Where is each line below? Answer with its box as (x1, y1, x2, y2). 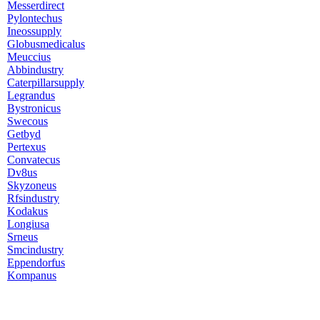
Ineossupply (7, 25, 61, 37)
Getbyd (7, 128, 41, 140)
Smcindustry (7, 244, 64, 256)
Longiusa (7, 218, 49, 230)
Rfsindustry (7, 192, 59, 204)
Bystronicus (7, 102, 61, 114)
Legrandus (7, 89, 55, 101)
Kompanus (7, 269, 56, 281)
